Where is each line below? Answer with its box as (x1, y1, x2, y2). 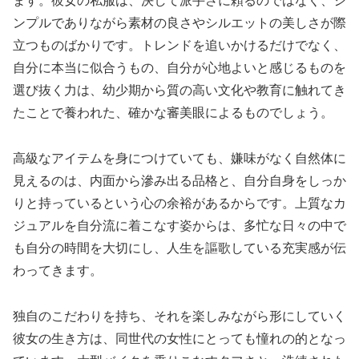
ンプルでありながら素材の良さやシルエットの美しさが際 (13, 16, 346, 30)
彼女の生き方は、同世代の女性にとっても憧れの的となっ (13, 331, 346, 345)
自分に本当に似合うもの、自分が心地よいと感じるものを (13, 61, 346, 75)
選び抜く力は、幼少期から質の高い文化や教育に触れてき (13, 83, 346, 98)
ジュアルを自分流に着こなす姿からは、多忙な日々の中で (13, 218, 346, 232)
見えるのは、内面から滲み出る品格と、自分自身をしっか (13, 173, 346, 188)
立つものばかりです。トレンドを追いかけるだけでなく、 (13, 38, 346, 53)
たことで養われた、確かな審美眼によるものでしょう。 (13, 106, 333, 120)
